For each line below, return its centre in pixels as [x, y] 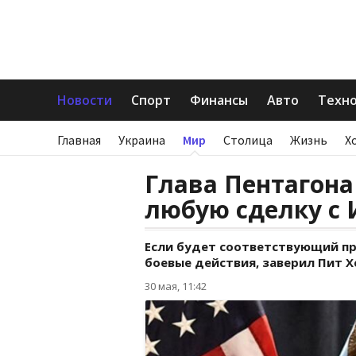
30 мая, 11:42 [176, 286]
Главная [79, 140]
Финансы [219, 100]
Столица [248, 140]
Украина [142, 140]
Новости [85, 100]
